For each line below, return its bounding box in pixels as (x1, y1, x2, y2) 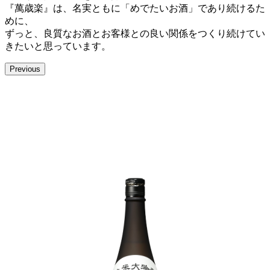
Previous (10, 64, 40, 74)
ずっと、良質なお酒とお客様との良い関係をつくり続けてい (5, 28, 265, 39)
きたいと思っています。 (5, 40, 111, 51)
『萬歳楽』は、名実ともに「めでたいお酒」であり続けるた (5, 2, 265, 13)
